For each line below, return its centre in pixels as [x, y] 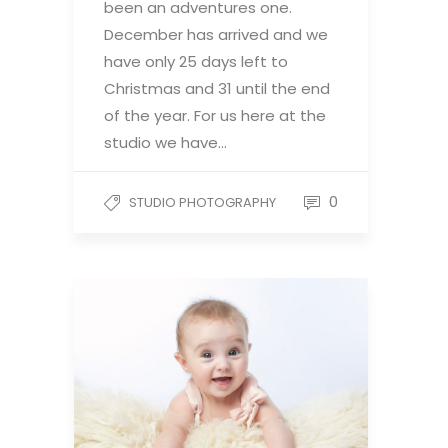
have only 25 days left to [196, 61]
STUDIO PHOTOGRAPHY [202, 202]
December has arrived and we [216, 34]
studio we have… [165, 142]
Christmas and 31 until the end [217, 88]
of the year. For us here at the [215, 115]
